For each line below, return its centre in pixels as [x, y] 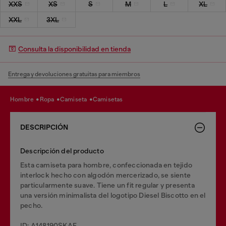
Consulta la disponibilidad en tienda [74, 49]
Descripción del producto [62, 151]
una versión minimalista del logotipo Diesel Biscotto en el [113, 195]
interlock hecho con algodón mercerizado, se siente [106, 175]
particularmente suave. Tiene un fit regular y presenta [107, 185]
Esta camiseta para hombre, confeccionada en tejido [106, 165]
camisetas [110, 99]
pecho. [32, 205]
